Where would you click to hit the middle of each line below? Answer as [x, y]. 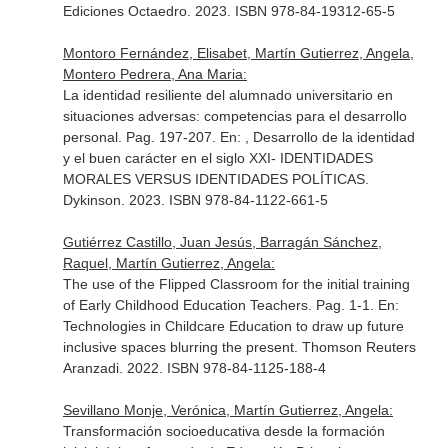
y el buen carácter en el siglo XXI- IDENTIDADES [217, 158]
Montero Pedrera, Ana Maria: [154, 74]
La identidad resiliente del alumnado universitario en [227, 95]
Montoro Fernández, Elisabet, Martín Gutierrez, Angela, [238, 53]
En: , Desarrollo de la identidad [317, 137]
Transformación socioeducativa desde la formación [223, 431]
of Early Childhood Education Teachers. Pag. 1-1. [220, 305]
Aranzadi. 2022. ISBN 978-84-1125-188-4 [194, 368]
